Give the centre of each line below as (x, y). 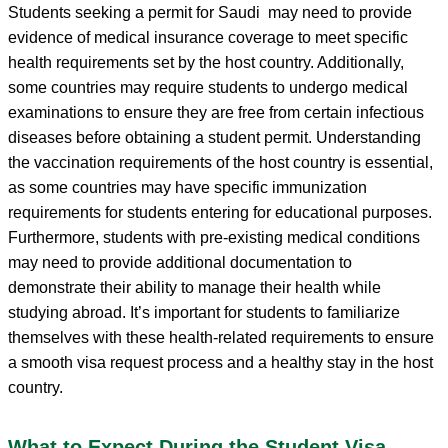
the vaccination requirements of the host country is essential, (220, 162)
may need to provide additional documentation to (180, 262)
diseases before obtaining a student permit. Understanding (214, 137)
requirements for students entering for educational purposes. (220, 212)
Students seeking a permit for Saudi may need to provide (210, 12)
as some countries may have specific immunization (187, 187)
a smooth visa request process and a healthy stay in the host (220, 362)
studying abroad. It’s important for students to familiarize (204, 312)
